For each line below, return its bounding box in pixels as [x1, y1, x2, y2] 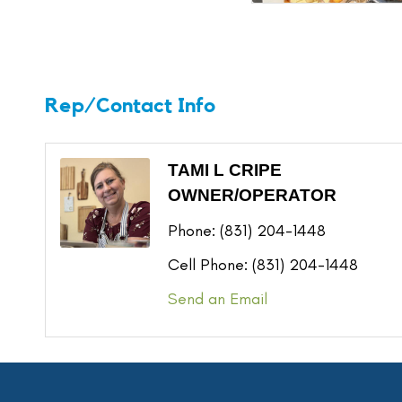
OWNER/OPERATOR [168, 186, 336, 205]
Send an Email [168, 289, 267, 310]
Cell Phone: [168, 255, 248, 275]
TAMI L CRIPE [168, 161, 282, 180]
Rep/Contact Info [45, 95, 215, 117]
